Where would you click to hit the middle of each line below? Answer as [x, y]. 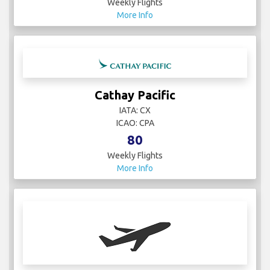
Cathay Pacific [135, 95]
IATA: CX [135, 110]
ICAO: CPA [135, 123]
